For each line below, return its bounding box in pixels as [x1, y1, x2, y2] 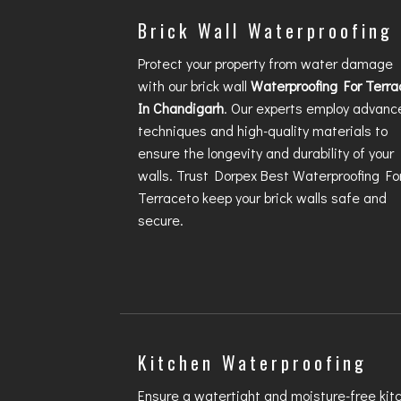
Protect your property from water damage [138, 54, 394, 73]
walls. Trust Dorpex [138, 166, 261, 185]
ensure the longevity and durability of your [138, 143, 395, 163]
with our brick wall [138, 76, 252, 96]
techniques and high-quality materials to [138, 121, 388, 141]
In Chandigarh [138, 98, 225, 118]
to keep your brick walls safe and [186, 188, 388, 208]
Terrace [138, 188, 187, 208]
